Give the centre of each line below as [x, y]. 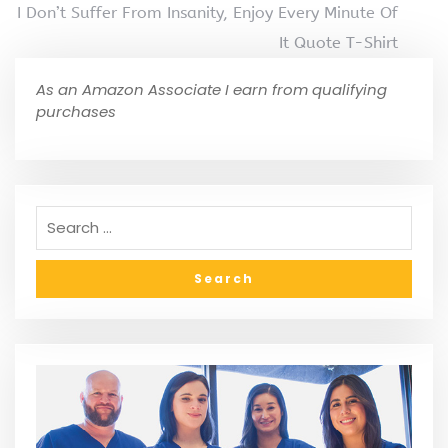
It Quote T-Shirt [338, 42]
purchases [76, 111]
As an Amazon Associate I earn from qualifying [211, 89]
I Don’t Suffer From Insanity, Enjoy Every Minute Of [207, 12]
